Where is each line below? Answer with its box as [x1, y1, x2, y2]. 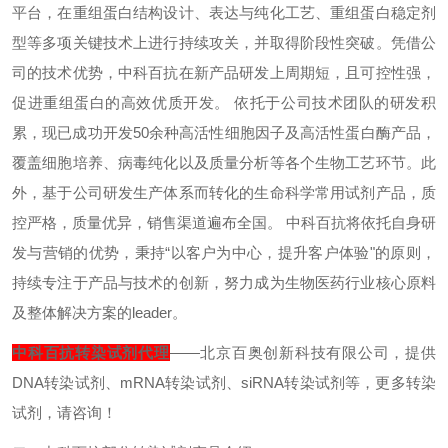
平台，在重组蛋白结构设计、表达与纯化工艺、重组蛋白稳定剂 [12, 4, 436, 21]
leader [132, 304, 172, 321]
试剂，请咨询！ [12, 404, 117, 421]
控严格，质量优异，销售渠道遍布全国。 [12, 214, 282, 231]
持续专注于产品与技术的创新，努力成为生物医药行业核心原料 [12, 274, 436, 291]
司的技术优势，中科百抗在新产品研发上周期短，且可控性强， [12, 64, 436, 81]
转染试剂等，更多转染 [284, 374, 437, 391]
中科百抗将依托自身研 [286, 214, 436, 231]
